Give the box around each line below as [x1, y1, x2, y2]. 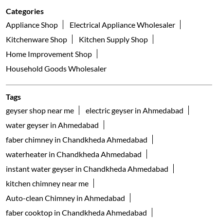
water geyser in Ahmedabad [6, 120, 99, 130]
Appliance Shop [6, 20, 58, 30]
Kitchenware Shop [6, 35, 67, 44]
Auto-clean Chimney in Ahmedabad [6, 193, 125, 203]
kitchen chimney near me [6, 179, 89, 188]
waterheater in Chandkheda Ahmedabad [6, 149, 142, 159]
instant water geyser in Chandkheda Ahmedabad [6, 164, 168, 174]
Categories [6, 6, 44, 16]
